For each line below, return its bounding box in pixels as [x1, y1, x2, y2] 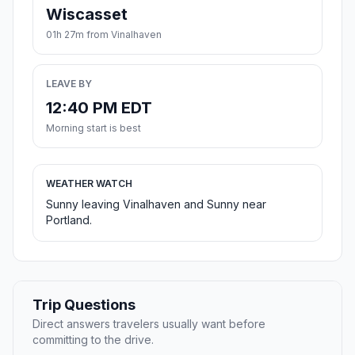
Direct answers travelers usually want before [32, 317, 265, 331]
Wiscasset [46, 5, 128, 25]
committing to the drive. [32, 333, 154, 347]
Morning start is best [46, 122, 141, 135]
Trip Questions [32, 296, 136, 314]
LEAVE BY [46, 78, 92, 90]
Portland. [46, 213, 92, 227]
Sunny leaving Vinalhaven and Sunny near [46, 197, 266, 212]
